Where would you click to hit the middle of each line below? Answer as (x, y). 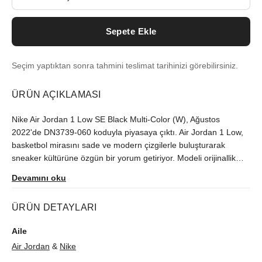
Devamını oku (39, 178)
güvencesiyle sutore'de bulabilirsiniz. (79, 171)
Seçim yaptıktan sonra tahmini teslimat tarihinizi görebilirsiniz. (125, 66)
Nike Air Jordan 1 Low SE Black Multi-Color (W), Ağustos (116, 119)
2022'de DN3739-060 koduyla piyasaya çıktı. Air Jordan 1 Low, (127, 132)
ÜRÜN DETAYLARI (54, 207)
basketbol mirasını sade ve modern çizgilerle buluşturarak (118, 145)
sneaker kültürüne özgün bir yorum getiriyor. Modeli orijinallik (124, 158)
